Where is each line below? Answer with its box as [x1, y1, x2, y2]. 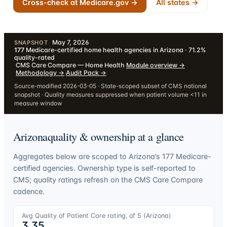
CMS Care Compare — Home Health [16, 61, 125, 69]
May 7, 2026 [52, 38, 89, 46]
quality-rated [14, 53, 55, 61]
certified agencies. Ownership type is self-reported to [13, 163, 196, 172]
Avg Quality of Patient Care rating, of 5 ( [21, 211, 146, 219]
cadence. [13, 186, 45, 196]
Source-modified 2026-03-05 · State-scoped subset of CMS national [14, 83, 207, 90]
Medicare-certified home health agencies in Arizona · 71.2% [26, 46, 206, 54]
